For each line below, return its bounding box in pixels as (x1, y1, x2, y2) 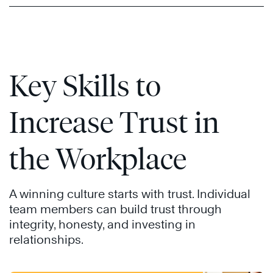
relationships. (9, 233, 83, 247)
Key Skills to (9, 68, 161, 104)
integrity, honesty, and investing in (9, 218, 196, 232)
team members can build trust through (9, 202, 222, 216)
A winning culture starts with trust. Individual (9, 187, 250, 201)
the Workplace (9, 141, 186, 177)
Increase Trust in (9, 105, 219, 140)
